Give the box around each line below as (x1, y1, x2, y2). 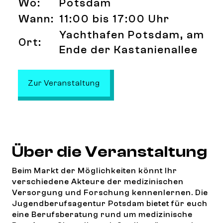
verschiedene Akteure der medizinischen (12, 177, 184, 186)
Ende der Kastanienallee (59, 43, 198, 56)
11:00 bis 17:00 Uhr (59, 12, 170, 25)
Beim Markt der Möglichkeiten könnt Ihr (12, 166, 177, 175)
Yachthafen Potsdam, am (59, 28, 205, 41)
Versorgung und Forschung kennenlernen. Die (12, 188, 208, 197)
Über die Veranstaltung (12, 143, 208, 161)
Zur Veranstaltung (28, 79, 100, 88)
